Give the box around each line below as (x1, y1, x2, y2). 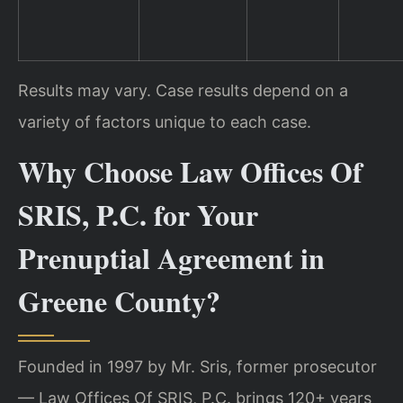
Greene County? (18, 280, 220, 323)
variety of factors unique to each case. (18, 112, 311, 131)
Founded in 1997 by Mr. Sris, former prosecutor (18, 357, 377, 377)
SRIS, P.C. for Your (18, 193, 258, 237)
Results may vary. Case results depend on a (18, 80, 348, 100)
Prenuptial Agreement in (18, 237, 325, 280)
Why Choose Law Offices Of (18, 150, 363, 193)
